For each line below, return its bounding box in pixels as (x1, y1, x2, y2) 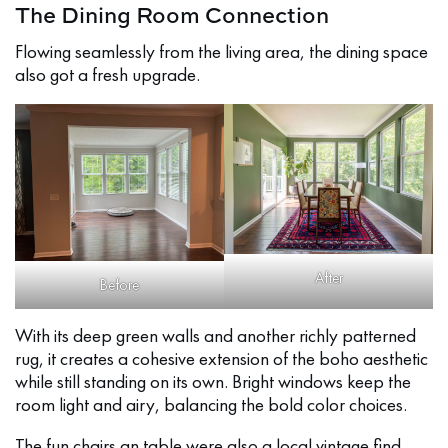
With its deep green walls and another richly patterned (15, 322, 416, 348)
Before (100, 274, 139, 295)
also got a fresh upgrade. (15, 62, 200, 88)
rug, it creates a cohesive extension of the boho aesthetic (15, 345, 428, 371)
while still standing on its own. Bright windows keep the (15, 368, 411, 394)
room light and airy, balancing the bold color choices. (15, 391, 407, 417)
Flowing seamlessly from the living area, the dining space (15, 39, 428, 65)
